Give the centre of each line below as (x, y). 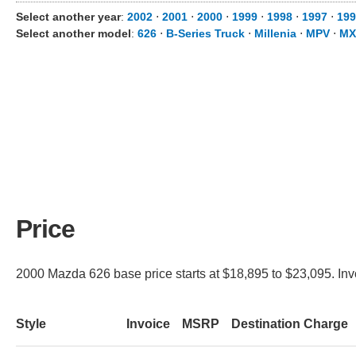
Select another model (74, 33)
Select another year (68, 17)
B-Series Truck (205, 33)
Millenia (275, 33)
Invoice (148, 323)
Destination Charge (290, 323)
